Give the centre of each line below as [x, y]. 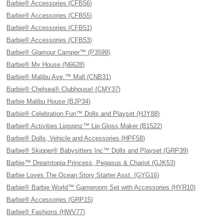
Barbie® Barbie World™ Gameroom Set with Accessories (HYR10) [101, 187]
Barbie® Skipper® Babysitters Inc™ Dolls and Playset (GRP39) [97, 151]
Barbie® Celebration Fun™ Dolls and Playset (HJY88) [83, 114]
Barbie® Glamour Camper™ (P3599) [58, 52]
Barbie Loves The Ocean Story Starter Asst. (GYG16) [83, 175]
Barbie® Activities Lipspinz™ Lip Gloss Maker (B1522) [84, 126]
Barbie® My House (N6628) [46, 65]
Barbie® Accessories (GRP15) [50, 200]
